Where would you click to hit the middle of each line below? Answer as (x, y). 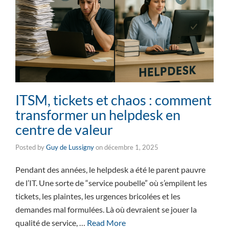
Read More (106, 222)
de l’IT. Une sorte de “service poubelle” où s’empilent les (111, 182)
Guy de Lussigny (70, 147)
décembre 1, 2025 (131, 147)
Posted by (31, 147)
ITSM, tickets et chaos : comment (113, 100)
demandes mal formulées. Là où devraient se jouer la (106, 209)
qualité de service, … (51, 222)
